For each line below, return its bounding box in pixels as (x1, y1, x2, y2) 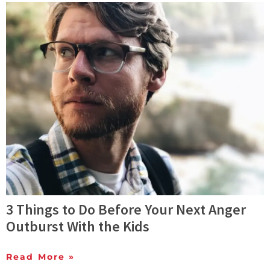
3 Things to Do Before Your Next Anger (6, 200, 246, 219)
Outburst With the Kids (6, 217, 149, 236)
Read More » (6, 251, 75, 263)
